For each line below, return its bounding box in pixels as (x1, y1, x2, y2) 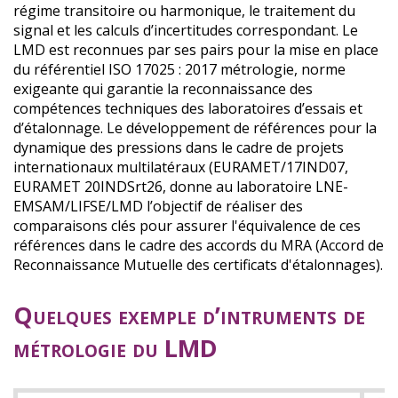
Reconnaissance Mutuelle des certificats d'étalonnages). (13, 254, 383, 275)
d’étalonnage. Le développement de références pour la (13, 117, 377, 138)
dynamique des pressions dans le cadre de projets (13, 137, 344, 157)
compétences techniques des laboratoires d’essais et (13, 98, 362, 118)
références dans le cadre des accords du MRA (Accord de (13, 235, 384, 255)
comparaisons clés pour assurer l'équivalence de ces (13, 215, 361, 235)
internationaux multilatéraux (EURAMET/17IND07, (13, 156, 348, 177)
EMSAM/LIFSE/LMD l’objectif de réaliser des (13, 195, 303, 216)
